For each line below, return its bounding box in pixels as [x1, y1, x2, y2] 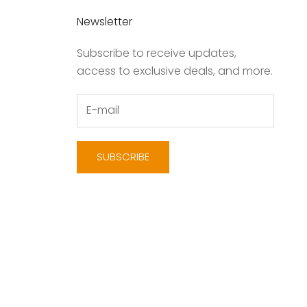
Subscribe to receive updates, [77, 45, 236, 62]
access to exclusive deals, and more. [77, 63, 273, 79]
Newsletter [77, 14, 132, 30]
